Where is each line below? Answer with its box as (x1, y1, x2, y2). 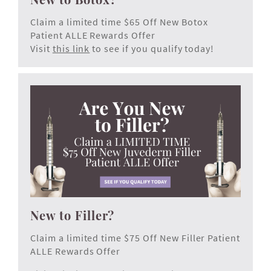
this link (52, 42, 90, 55)
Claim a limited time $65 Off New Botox (30, 16, 208, 28)
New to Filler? (30, 207, 115, 224)
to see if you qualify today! (90, 42, 215, 55)
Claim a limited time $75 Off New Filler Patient (30, 232, 241, 244)
